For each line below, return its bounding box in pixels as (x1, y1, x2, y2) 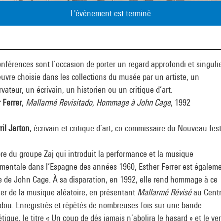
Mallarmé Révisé (137, 187, 191, 197)
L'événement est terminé (70, 8, 151, 18)
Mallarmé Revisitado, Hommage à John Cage (26, 97, 171, 108)
